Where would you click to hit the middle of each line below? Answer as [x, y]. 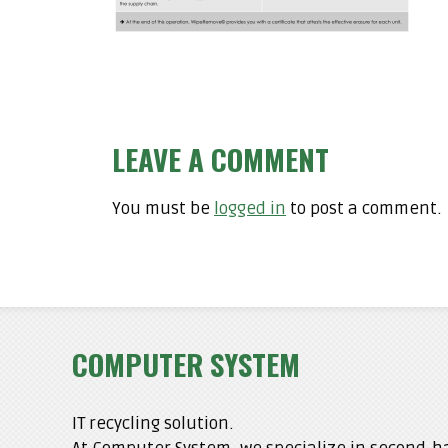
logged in [250, 208]
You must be [163, 208]
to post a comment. [363, 208]
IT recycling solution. [152, 423]
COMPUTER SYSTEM [186, 363]
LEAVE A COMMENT [220, 158]
